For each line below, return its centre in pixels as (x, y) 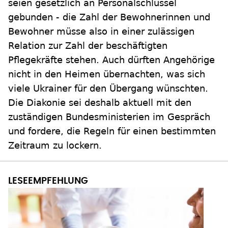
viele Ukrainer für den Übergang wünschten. (108, 89)
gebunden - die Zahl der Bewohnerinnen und (109, 17)
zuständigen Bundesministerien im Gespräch (109, 117)
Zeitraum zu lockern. (55, 146)
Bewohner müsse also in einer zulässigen (101, 32)
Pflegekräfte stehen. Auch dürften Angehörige (111, 60)
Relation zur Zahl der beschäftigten (88, 46)
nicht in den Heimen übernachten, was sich (107, 74)
